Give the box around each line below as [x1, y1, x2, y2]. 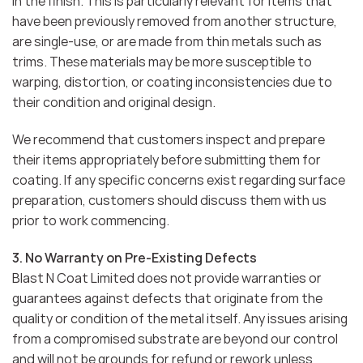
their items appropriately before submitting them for [12, 150, 321, 169]
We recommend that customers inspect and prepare [12, 130, 325, 148]
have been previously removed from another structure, [12, 12, 337, 31]
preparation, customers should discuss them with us [12, 190, 327, 209]
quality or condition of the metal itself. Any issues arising [12, 309, 348, 327]
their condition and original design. [12, 93, 216, 112]
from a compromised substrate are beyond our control [12, 329, 338, 348]
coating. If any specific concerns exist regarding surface [12, 170, 345, 189]
